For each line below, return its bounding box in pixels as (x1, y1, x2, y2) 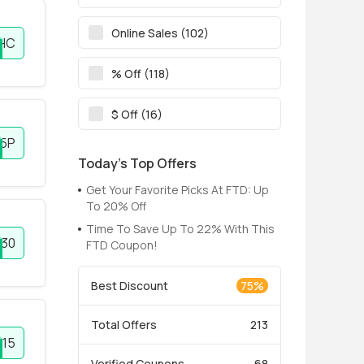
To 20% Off (86, 198, 146, 214)
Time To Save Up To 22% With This (86, 221, 275, 236)
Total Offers (91, 317, 157, 332)
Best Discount (91, 278, 168, 293)
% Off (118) (111, 65, 170, 81)
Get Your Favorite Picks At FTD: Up (86, 182, 269, 197)
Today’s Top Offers (78, 154, 197, 172)
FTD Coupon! (86, 237, 158, 253)
